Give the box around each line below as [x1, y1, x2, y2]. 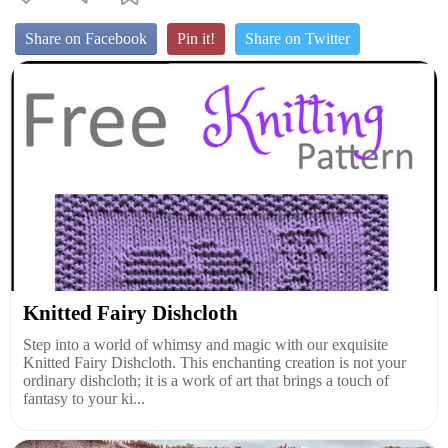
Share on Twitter [245, 29, 350, 47]
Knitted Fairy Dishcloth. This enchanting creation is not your [23, 353, 406, 371]
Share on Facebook [25, 29, 147, 47]
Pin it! [177, 29, 215, 47]
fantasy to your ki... [23, 389, 145, 407]
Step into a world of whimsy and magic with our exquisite [23, 335, 388, 353]
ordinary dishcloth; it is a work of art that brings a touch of [23, 371, 389, 389]
